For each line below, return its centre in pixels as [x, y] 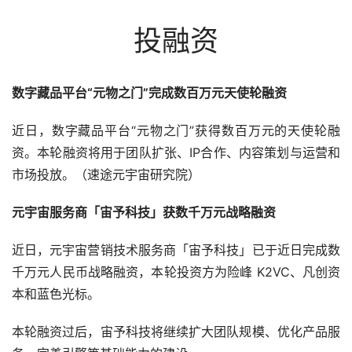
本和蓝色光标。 [56, 294]
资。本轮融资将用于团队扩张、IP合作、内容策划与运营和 [176, 153]
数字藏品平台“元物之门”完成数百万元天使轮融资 [149, 93]
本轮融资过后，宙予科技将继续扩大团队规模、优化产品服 [176, 332]
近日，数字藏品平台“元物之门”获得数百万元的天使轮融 [176, 131]
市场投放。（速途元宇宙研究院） [106, 175]
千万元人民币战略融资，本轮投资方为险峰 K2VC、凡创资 [176, 272]
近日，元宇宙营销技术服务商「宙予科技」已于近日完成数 [176, 250]
